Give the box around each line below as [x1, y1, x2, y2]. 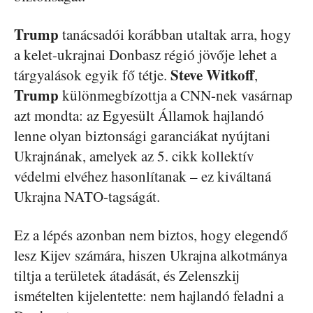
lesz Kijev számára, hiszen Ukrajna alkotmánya [14, 245, 287, 265]
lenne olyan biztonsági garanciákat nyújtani [14, 125, 270, 145]
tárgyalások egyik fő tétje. [14, 64, 170, 85]
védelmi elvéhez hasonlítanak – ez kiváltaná [14, 166, 271, 186]
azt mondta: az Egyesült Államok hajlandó [14, 105, 264, 125]
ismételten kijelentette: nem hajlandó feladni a [14, 285, 284, 305]
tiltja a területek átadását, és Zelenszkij [14, 265, 240, 285]
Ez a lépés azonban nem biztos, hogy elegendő [14, 224, 288, 245]
